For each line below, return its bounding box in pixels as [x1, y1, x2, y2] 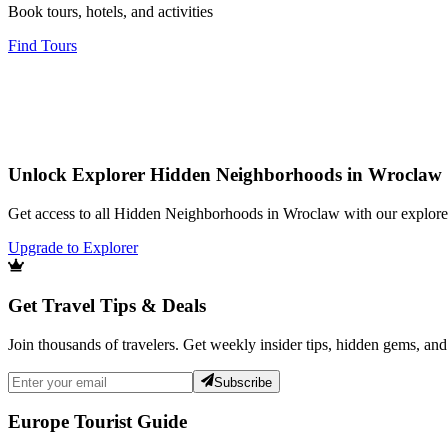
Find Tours [8, 37, 77, 55]
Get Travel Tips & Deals [8, 295, 206, 317]
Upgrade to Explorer [8, 238, 138, 256]
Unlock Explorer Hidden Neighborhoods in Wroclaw [8, 164, 442, 186]
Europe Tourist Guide [8, 411, 187, 433]
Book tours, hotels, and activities [8, 3, 213, 21]
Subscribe [214, 374, 273, 390]
